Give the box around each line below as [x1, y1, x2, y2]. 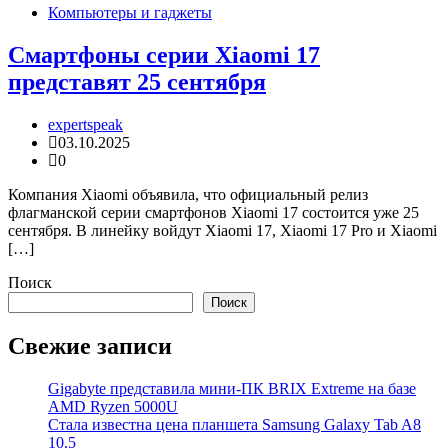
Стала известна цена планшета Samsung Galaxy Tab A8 [48, 415, 421, 433]
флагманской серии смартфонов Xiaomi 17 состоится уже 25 [8, 204, 419, 222]
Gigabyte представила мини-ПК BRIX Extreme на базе [48, 379, 416, 397]
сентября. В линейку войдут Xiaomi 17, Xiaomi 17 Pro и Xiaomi [8, 222, 437, 240]
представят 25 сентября [8, 69, 266, 96]
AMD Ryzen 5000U [48, 397, 178, 415]
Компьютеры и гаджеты [48, 4, 212, 22]
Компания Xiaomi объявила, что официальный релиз [8, 186, 368, 204]
